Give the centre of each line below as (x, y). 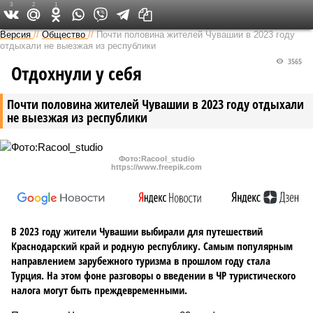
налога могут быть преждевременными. (99, 290)
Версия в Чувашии (145, 14)
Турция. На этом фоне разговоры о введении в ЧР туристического (153, 275)
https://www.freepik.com (156, 167)
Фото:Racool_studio (156, 159)
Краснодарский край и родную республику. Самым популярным (152, 246)
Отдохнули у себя (77, 73)
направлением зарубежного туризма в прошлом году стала (141, 261)
